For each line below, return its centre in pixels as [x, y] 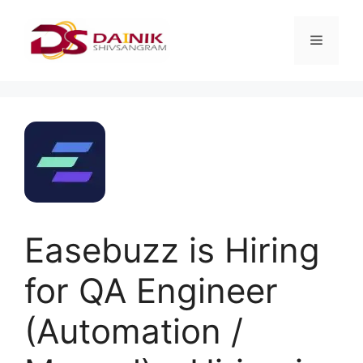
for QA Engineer [151, 290]
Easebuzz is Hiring [172, 250]
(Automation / [134, 331]
